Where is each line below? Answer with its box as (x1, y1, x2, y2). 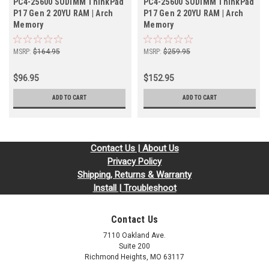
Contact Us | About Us (90, 143, 179, 154)
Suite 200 (119, 242, 150, 251)
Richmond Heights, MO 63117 (85, 253, 184, 262)
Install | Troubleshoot (92, 183, 177, 194)
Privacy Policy (107, 156, 162, 168)
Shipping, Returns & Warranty (77, 169, 192, 181)
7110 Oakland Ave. (103, 231, 166, 240)
